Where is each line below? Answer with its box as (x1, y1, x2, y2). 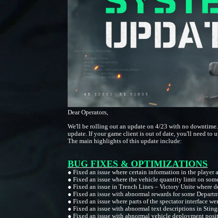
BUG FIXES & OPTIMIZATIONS (67, 158, 208, 169)
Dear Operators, (67, 109, 108, 116)
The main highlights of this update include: (67, 137, 182, 145)
